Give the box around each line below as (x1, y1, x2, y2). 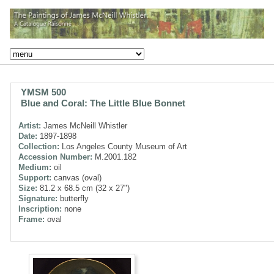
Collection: (18, 141, 59, 151)
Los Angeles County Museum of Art (59, 141, 187, 151)
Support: (18, 172, 51, 182)
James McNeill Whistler (41, 120, 127, 130)
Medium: (18, 162, 51, 172)
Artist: (18, 120, 41, 130)
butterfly (57, 193, 89, 203)
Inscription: (18, 204, 62, 213)
